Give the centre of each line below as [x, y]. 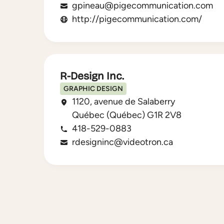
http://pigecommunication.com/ [137, 19]
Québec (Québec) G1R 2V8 [127, 115]
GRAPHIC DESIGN [93, 89]
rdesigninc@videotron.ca [122, 142]
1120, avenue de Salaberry [123, 101]
